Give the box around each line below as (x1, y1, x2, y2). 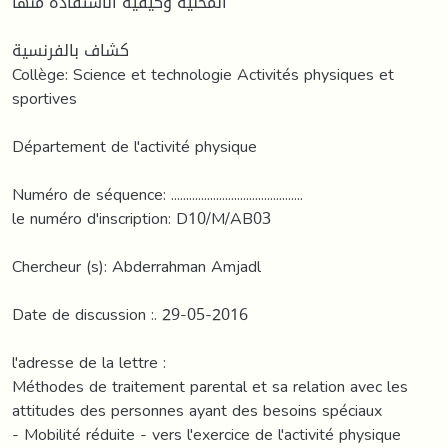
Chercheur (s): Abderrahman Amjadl (12, 250, 261, 282)
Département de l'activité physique (12, 130, 257, 162)
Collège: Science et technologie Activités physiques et (12, 58, 394, 90)
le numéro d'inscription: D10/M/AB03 (12, 202, 271, 234)
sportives (12, 82, 77, 114)
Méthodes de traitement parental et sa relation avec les (12, 370, 408, 402)
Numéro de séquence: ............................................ (12, 178, 303, 210)
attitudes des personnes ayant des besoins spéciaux (12, 394, 382, 426)
